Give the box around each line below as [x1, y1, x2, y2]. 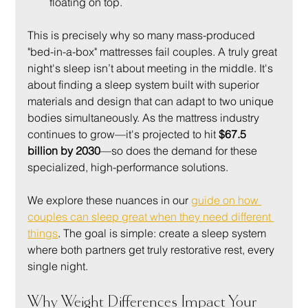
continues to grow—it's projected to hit [27, 127, 219, 141]
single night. [27, 259, 89, 273]
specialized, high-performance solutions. [27, 160, 229, 174]
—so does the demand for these [100, 144, 261, 157]
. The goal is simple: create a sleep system [58, 226, 269, 240]
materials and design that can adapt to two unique [27, 94, 277, 108]
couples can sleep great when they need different [27, 210, 274, 223]
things [27, 226, 58, 240]
